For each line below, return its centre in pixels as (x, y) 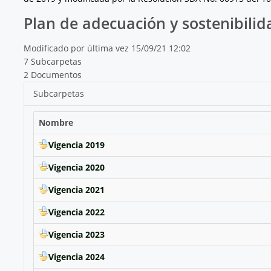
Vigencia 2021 (76, 190)
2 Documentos (52, 75)
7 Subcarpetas (52, 62)
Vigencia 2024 (76, 257)
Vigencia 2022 (76, 212)
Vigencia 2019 (76, 145)
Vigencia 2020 (76, 168)
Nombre (56, 123)
